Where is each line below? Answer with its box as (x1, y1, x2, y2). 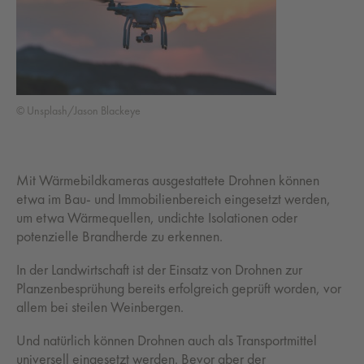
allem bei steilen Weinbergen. (16, 297, 184, 316)
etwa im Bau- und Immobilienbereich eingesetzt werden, (16, 189, 331, 208)
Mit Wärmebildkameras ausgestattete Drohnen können (16, 171, 319, 189)
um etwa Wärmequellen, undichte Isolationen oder (16, 208, 297, 227)
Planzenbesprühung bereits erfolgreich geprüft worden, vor (16, 279, 341, 297)
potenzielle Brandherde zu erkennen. (16, 227, 223, 245)
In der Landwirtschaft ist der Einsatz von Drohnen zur (16, 260, 302, 279)
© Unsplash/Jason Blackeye (16, 103, 141, 118)
